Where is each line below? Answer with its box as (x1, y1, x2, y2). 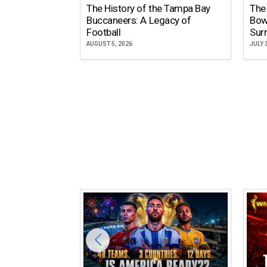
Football (86, 26, 121, 39)
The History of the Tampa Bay (86, 2, 210, 15)
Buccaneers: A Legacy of (86, 14, 191, 27)
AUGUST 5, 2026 (86, 41, 133, 48)
